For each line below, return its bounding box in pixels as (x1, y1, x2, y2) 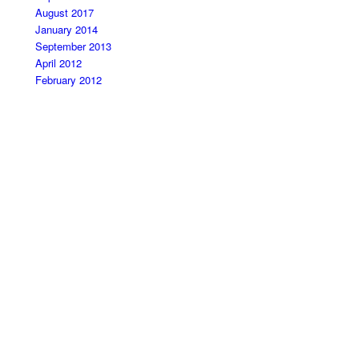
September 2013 (35, 38, 112, 54)
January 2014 (35, 22, 99, 38)
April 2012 (35, 55, 83, 71)
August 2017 (35, 5, 95, 21)
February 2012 (35, 72, 103, 88)
